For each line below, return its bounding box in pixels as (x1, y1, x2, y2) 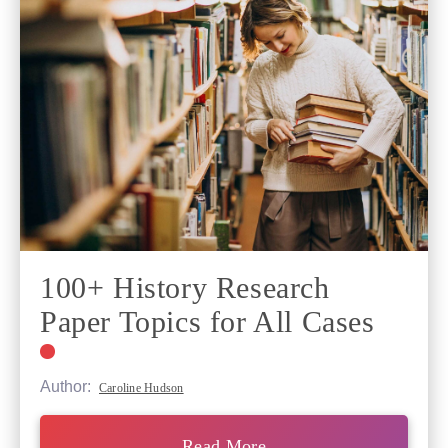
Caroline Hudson (99, 381, 184, 396)
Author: (40, 378, 95, 396)
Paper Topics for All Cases (40, 305, 375, 339)
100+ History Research (40, 271, 330, 305)
